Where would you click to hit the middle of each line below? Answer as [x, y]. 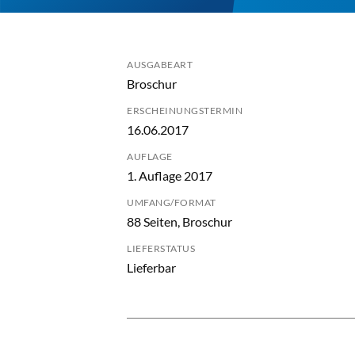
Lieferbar [151, 267]
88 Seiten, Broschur [179, 221]
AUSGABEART [160, 65]
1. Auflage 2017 [170, 176]
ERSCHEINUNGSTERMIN [185, 111]
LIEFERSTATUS [161, 248]
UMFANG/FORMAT [172, 202]
